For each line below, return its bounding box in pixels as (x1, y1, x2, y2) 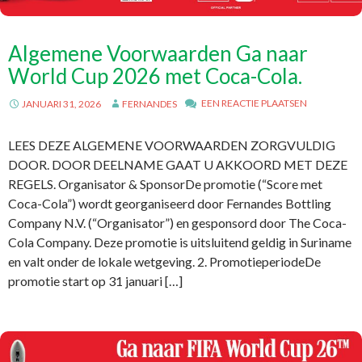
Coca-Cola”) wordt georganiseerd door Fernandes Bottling (8, 196, 331, 211)
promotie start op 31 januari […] (8, 273, 183, 288)
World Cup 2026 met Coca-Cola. (8, 63, 302, 89)
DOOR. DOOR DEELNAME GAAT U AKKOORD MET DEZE (8, 157, 347, 172)
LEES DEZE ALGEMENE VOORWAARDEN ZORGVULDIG (8, 137, 335, 153)
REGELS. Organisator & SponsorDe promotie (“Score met (8, 176, 322, 192)
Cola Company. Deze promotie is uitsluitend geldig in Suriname (8, 234, 351, 250)
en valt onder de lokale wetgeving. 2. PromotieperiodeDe (8, 254, 321, 269)
